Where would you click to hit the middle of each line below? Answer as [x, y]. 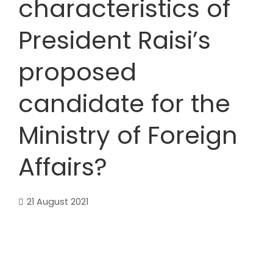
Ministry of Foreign [128, 135]
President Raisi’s [115, 40]
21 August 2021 [58, 202]
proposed [77, 72]
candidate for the [124, 104]
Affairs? [63, 167]
